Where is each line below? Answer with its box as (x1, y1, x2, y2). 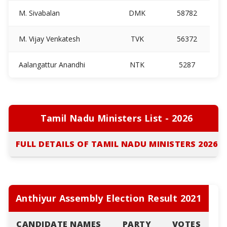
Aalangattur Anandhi (16, 59, 85, 69)
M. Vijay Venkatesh (16, 33, 80, 44)
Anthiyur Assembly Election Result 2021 (15, 192, 202, 204)
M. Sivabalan (16, 8, 60, 18)
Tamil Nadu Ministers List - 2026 (40, 111, 193, 124)
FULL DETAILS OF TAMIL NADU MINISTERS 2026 (15, 138, 218, 149)
